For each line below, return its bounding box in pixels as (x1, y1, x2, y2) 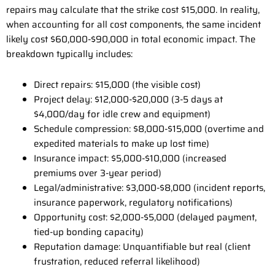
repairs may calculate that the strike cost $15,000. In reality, (6, 2, 260, 18)
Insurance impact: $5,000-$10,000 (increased (34, 151, 227, 166)
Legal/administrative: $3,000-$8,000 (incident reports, (34, 180, 265, 196)
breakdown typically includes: (6, 47, 133, 62)
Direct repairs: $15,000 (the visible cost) (34, 77, 201, 93)
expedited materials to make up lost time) (34, 136, 209, 152)
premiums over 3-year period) (34, 166, 161, 181)
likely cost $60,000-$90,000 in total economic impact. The (6, 32, 255, 47)
